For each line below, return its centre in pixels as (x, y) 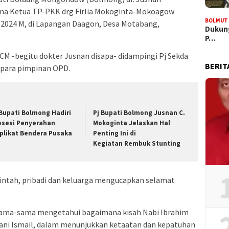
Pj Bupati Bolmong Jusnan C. (139, 113)
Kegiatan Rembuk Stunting (137, 144)
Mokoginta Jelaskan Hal (132, 123)
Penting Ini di (115, 133)
